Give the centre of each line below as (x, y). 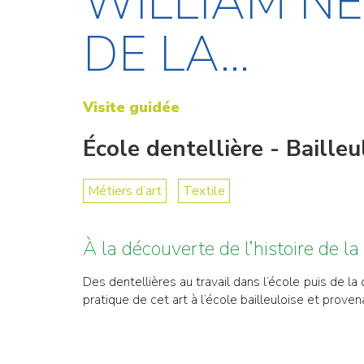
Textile (204, 191)
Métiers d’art (125, 191)
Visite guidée (131, 107)
